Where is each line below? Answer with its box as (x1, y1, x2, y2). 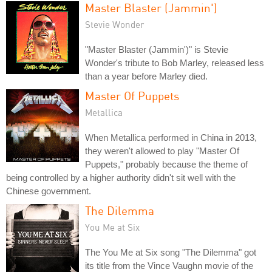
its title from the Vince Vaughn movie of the (85, 260, 253, 271)
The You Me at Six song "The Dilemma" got (85, 246, 256, 257)
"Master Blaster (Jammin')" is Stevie (85, 44, 228, 55)
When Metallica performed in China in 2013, (85, 132, 257, 143)
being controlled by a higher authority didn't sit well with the (6, 172, 236, 183)
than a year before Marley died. (85, 70, 208, 81)
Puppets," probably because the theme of (85, 158, 248, 169)
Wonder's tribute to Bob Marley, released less (85, 57, 264, 68)
